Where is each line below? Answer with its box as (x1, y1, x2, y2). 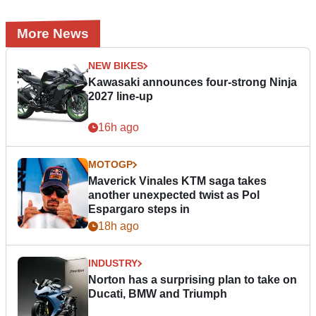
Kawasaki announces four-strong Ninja (88, 76, 297, 89)
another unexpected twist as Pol (88, 189, 260, 202)
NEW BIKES (88, 60, 143, 72)
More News (17, 26, 89, 42)
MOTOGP (88, 159, 133, 171)
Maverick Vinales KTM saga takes (88, 175, 267, 188)
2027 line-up (88, 90, 153, 103)
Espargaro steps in (88, 203, 190, 216)
